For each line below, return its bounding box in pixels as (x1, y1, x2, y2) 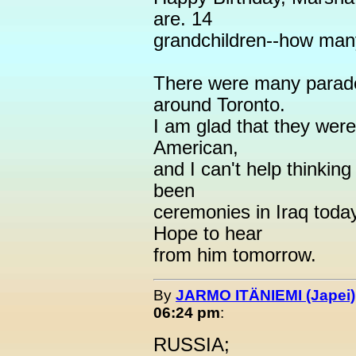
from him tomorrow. (153, 245, 316, 265)
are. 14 (153, 9, 212, 29)
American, (153, 137, 238, 158)
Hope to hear (153, 223, 262, 244)
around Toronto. (153, 95, 285, 115)
